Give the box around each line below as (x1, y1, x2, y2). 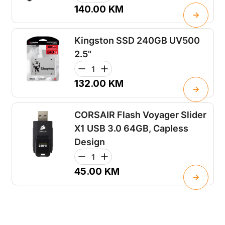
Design (74, 137, 105, 148)
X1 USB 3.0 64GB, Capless (74, 123, 188, 134)
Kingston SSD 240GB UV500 (74, 35, 200, 46)
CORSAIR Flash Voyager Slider (74, 109, 206, 121)
